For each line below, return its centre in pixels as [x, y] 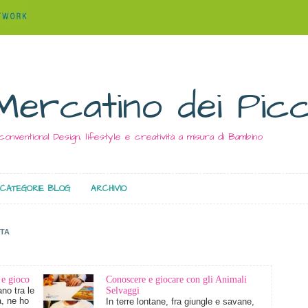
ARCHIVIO [109, 189]
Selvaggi [123, 290]
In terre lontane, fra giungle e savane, [180, 301]
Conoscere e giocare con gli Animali [176, 279]
